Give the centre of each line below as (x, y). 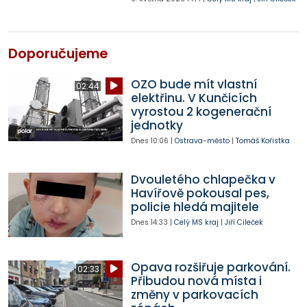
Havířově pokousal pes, (200, 194)
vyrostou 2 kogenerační (201, 111)
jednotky (157, 125)
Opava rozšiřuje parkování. (210, 267)
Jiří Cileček (244, 223)
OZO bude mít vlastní (194, 84)
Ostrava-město (202, 140)
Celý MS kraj (196, 223)
